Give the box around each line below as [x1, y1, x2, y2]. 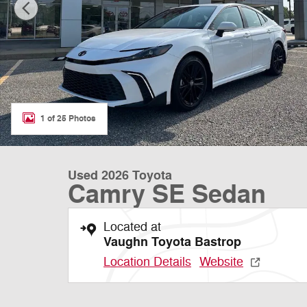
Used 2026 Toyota [68, 167, 172, 184]
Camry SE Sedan [68, 179, 266, 211]
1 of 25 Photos [40, 112, 96, 124]
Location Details [103, 254, 191, 269]
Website [199, 254, 243, 269]
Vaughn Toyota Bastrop [103, 234, 241, 250]
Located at [103, 219, 161, 234]
